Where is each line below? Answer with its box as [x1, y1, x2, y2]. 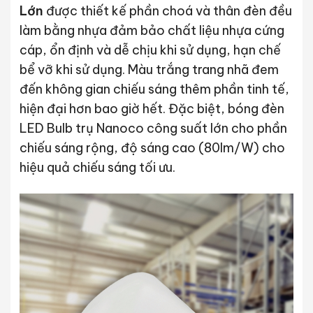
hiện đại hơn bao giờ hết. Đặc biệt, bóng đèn [19, 100, 284, 117]
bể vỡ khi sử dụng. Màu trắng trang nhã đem [19, 61, 279, 78]
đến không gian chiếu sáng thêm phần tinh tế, [19, 80, 289, 97]
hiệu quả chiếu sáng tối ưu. [19, 159, 175, 175]
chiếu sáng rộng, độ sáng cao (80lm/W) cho [19, 139, 285, 156]
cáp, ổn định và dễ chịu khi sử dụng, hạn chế [19, 41, 281, 58]
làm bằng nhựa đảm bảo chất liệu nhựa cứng [19, 22, 284, 38]
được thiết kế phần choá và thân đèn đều [43, 2, 292, 19]
